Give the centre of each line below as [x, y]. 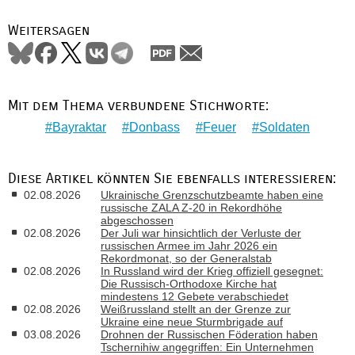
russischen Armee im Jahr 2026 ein [189, 246]
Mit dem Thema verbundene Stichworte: [138, 106]
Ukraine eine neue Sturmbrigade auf [192, 322]
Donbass [155, 127]
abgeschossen [137, 220]
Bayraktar [79, 127]
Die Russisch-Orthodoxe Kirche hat [189, 284]
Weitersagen [49, 30]
